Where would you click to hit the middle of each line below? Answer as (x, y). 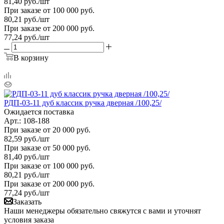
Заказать (27, 201)
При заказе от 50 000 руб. (47, 147)
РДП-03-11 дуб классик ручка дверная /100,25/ (83, 102)
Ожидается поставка (39, 111)
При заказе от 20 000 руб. (47, 129)
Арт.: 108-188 (27, 120)
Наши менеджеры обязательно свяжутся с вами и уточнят (102, 210)
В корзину (31, 57)
